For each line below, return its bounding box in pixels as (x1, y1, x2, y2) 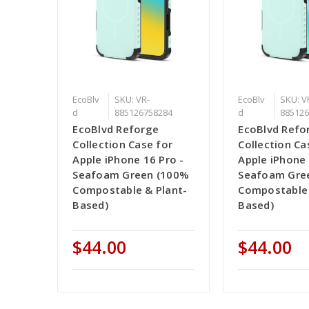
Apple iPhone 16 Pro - (72, 152, 184, 167)
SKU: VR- (114, 93, 150, 106)
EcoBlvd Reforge (72, 122, 159, 137)
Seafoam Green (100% (72, 168, 190, 182)
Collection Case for (72, 137, 173, 152)
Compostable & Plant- (72, 183, 188, 197)
